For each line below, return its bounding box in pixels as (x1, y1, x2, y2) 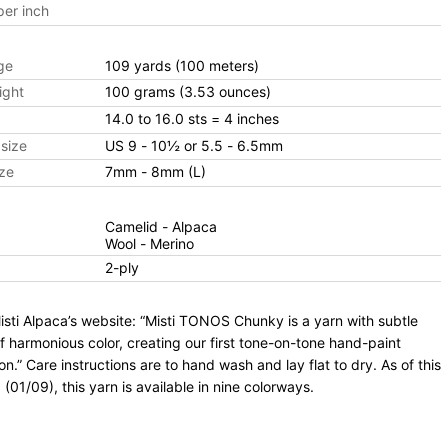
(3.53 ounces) (178, 83, 271, 101)
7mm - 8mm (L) (140, 163, 206, 181)
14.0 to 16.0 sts (104, 109, 211, 127)
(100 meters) (174, 56, 259, 74)
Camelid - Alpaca (104, 217, 217, 235)
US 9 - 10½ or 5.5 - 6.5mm (140, 136, 283, 154)
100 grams (104, 83, 179, 101)
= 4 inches (210, 109, 279, 127)
